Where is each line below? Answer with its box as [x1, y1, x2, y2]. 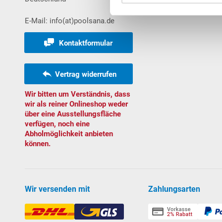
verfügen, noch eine [25, 119, 90, 128]
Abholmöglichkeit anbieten [25, 129, 113, 138]
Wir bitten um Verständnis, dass [25, 89, 130, 99]
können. [25, 139, 51, 148]
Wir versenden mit [25, 184, 90, 194]
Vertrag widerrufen [55, 69, 117, 79]
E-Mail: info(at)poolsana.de [25, 16, 114, 25]
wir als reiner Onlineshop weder [25, 99, 128, 109]
